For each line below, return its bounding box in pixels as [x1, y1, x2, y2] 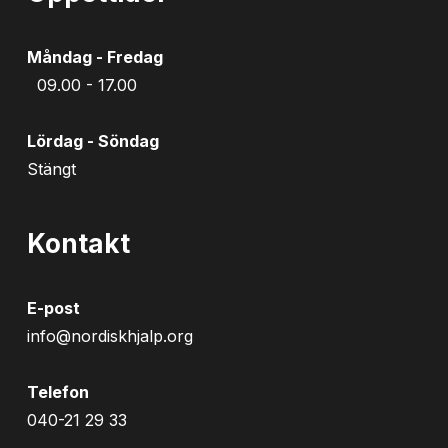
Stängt [26, 159, 76, 179]
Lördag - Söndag [26, 131, 159, 151]
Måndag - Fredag [26, 47, 163, 67]
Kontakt [26, 228, 130, 259]
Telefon [26, 382, 99, 402]
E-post [26, 298, 90, 318]
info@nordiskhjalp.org [26, 326, 193, 346]
